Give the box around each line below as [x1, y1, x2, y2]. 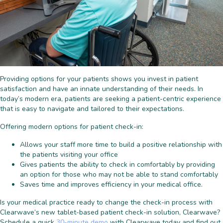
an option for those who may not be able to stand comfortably [20, 170, 218, 180]
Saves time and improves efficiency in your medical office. [20, 180, 203, 190]
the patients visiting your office [20, 150, 118, 160]
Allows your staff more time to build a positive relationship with [20, 140, 222, 150]
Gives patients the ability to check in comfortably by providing [20, 160, 215, 170]
